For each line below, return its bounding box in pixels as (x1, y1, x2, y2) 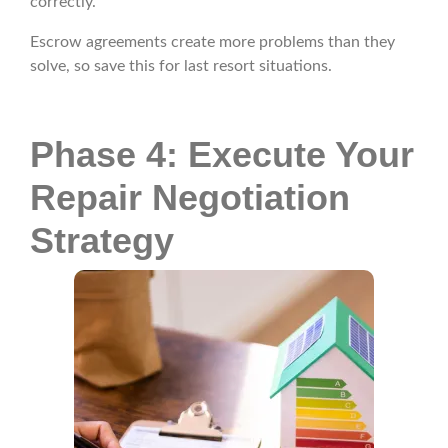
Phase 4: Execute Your (30, 134, 414, 176)
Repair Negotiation (30, 177, 350, 219)
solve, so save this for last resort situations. (30, 58, 332, 75)
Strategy (30, 220, 174, 262)
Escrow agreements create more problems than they (30, 34, 395, 51)
